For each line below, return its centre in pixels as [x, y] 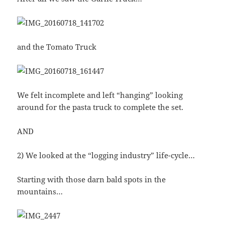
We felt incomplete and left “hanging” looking [100, 95]
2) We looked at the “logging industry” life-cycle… [106, 155]
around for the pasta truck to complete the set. [100, 107]
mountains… [40, 192]
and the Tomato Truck [57, 47]
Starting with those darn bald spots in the [92, 180]
